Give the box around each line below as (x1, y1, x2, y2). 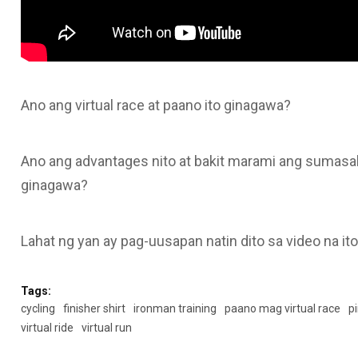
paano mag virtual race (224, 302, 340, 316)
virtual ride (20, 321, 74, 335)
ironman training (133, 302, 217, 316)
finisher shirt (62, 302, 125, 316)
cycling (20, 302, 55, 316)
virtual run (81, 321, 132, 335)
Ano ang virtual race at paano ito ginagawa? (20, 97, 291, 114)
